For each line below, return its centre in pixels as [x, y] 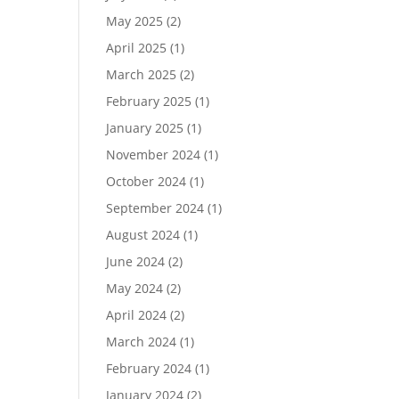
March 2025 [142, 74]
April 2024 [137, 315]
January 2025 [145, 128]
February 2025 [149, 101]
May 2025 [135, 21]
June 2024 [136, 261]
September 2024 [155, 208]
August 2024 [143, 235]
